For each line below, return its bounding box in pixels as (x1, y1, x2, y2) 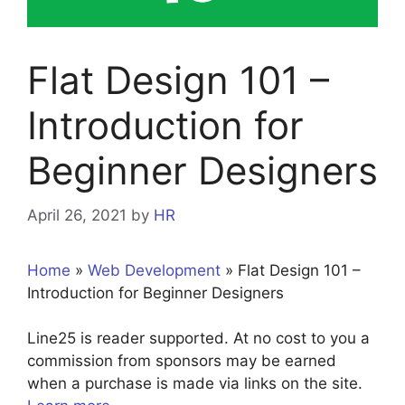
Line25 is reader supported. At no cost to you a (27, 329, 370, 348)
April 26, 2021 (27, 205, 127, 224)
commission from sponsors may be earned (27, 352, 336, 371)
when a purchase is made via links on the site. (27, 374, 363, 393)
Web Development (88, 260, 221, 279)
